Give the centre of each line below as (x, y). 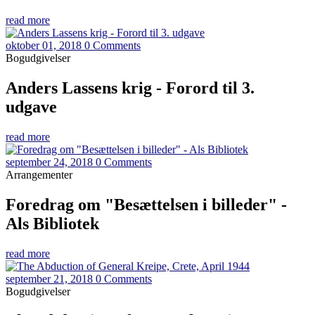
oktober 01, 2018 (44, 45)
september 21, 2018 (49, 278)
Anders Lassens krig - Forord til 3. (130, 88)
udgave (31, 107)
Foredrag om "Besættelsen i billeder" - (146, 204)
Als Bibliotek (52, 223)
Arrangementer (39, 174)
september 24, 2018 (49, 162)
